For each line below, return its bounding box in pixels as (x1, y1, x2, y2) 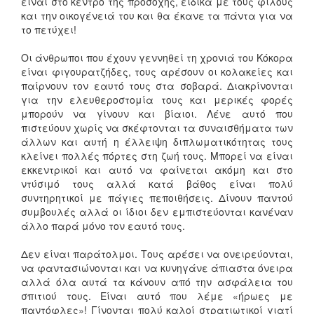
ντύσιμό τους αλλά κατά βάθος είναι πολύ (21, 177, 293, 191)
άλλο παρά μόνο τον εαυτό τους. (21, 219, 185, 233)
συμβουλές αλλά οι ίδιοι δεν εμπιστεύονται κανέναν (21, 205, 293, 219)
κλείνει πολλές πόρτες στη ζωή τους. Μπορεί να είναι (21, 149, 293, 163)
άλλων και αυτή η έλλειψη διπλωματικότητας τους (21, 135, 293, 149)
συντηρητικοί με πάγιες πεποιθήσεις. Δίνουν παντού (21, 191, 293, 205)
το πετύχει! (21, 22, 76, 37)
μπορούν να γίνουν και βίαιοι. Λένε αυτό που (21, 107, 293, 121)
